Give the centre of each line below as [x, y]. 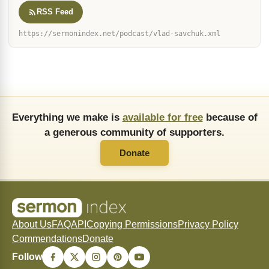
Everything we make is [67, 117]
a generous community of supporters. [134, 132]
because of [230, 117]
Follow [27, 257]
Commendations [47, 239]
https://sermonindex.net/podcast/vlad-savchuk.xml [119, 34]
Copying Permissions [132, 224]
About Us [32, 224]
